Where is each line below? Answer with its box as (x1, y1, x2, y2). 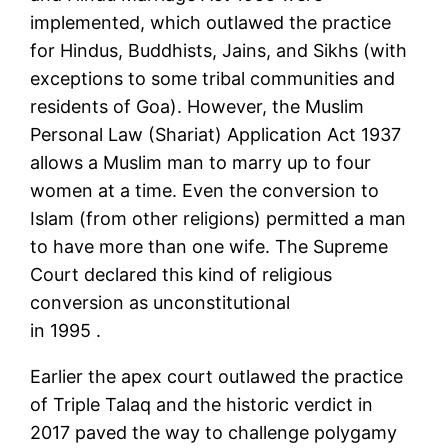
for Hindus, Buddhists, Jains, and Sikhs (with (30, 40, 408, 62)
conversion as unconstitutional (30, 292, 291, 314)
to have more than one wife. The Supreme (30, 236, 389, 258)
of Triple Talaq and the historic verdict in (30, 394, 374, 416)
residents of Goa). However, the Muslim (30, 96, 365, 118)
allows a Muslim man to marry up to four (30, 152, 372, 174)
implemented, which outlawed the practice (30, 12, 392, 34)
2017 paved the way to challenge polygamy (30, 422, 398, 444)
